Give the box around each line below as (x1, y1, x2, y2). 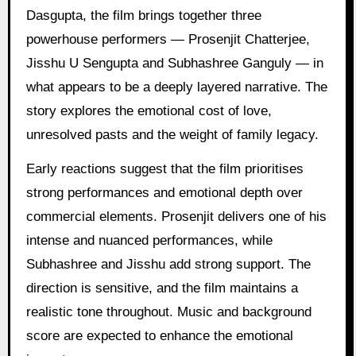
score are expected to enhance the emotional (25, 328, 293, 344)
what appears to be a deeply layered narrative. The (25, 79, 327, 95)
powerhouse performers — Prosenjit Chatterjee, (25, 32, 310, 48)
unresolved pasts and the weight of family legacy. (25, 127, 319, 143)
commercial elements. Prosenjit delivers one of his (25, 209, 327, 225)
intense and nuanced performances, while (25, 233, 273, 249)
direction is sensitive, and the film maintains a (25, 281, 298, 296)
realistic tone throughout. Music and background (25, 304, 311, 320)
